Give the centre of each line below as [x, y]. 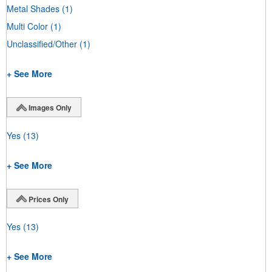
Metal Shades [33, 9]
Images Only [50, 108]
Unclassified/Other [42, 44]
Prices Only [49, 199]
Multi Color [27, 26]
